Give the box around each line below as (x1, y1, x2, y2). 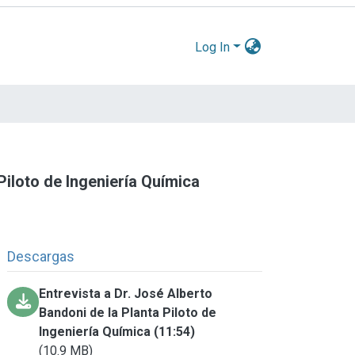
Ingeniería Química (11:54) (39, 323, 196, 339)
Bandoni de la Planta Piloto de (39, 304, 217, 320)
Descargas (7, 247, 75, 265)
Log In (195, 39, 231, 55)
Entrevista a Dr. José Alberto (39, 285, 213, 301)
